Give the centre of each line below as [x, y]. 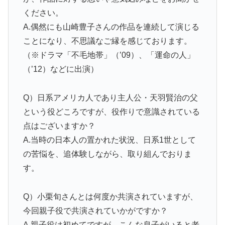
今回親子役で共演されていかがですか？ [95, 211]
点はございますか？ [59, 126]
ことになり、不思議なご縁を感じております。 [107, 41]
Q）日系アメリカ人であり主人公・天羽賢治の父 [110, 98]
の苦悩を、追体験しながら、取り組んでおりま [107, 154]
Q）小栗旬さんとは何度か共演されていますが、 [110, 197]
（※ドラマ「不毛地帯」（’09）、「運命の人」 [109, 55]
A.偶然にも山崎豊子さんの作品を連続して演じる [111, 27]
